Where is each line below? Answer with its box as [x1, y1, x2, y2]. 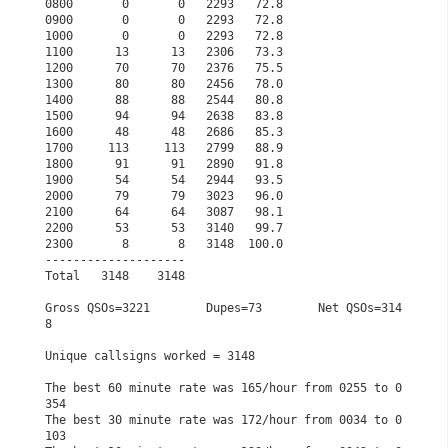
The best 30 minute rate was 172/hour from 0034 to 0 [45, 413, 402, 427]
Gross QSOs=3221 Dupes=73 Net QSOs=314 [45, 301, 402, 315]
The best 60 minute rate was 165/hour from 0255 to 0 [45, 381, 402, 395]
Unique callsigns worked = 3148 [255, 349, 423, 363]
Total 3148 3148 [185, 269, 423, 283]
